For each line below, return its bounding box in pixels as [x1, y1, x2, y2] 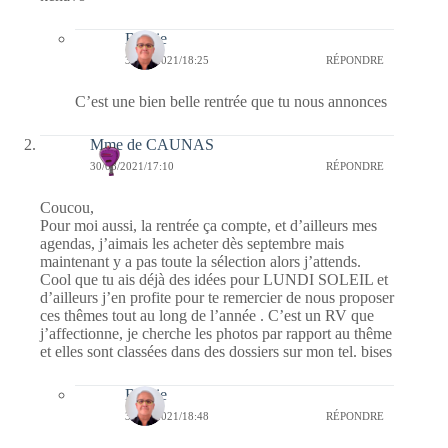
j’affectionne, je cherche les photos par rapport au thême [40, 324, 392, 342]
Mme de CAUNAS [90, 135, 214, 153]
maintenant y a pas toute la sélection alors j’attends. [40, 252, 361, 270]
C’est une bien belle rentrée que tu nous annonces [75, 92, 387, 110]
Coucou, [40, 198, 94, 216]
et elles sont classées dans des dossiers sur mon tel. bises [40, 342, 392, 360]
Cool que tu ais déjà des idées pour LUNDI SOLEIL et [40, 270, 388, 288]
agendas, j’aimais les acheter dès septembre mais [40, 234, 344, 252]
